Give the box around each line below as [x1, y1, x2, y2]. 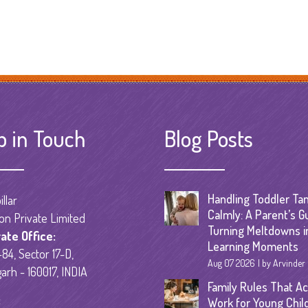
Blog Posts [164, 123, 253, 153]
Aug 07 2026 [208, 256, 255, 269]
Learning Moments [208, 238, 298, 254]
